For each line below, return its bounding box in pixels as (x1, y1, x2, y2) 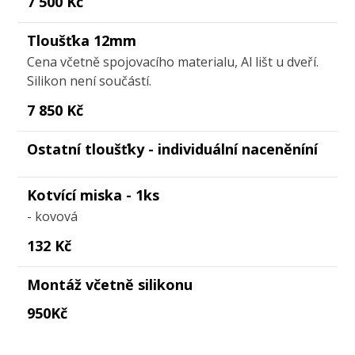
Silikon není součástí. (27, 71, 152, 90)
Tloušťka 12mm (27, 30, 137, 50)
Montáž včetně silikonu (27, 274, 193, 294)
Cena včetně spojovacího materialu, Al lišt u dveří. (27, 52, 319, 71)
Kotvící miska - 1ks (27, 185, 160, 204)
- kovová (27, 207, 78, 225)
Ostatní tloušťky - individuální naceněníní (27, 139, 319, 158)
